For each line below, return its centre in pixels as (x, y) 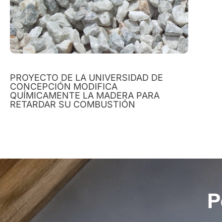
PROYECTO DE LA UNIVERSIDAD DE (86, 77)
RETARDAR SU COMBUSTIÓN (73, 104)
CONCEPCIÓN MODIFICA (64, 86)
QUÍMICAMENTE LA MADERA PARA (85, 95)
